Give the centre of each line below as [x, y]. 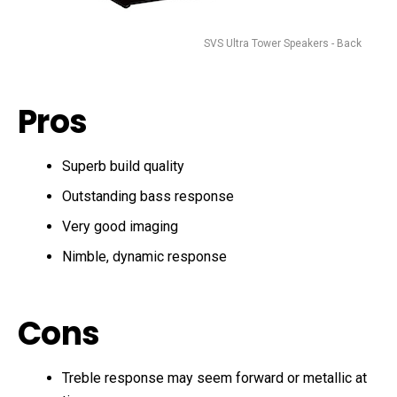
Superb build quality [123, 166]
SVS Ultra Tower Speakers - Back [283, 43]
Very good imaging [120, 226]
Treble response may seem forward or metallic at [214, 378]
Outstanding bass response [148, 196]
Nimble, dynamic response [144, 256]
